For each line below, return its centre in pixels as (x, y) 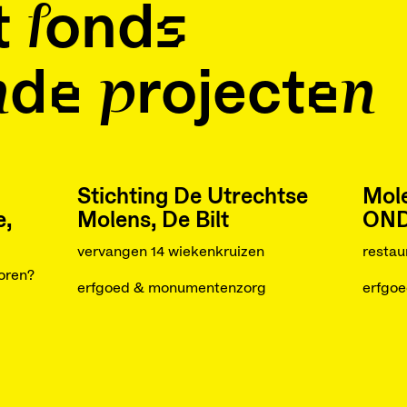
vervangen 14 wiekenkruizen (170, 252)
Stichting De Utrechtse (192, 197)
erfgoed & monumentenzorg (171, 288)
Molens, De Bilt (153, 221)
